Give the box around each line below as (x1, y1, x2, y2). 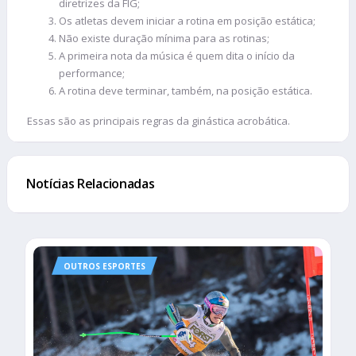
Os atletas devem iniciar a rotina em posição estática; (59, 13, 315, 28)
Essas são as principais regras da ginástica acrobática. (27, 113, 290, 128)
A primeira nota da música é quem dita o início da (59, 48, 295, 63)
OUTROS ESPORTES (64, 260, 145, 272)
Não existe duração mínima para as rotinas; (59, 30, 269, 45)
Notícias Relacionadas (26, 174, 155, 192)
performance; (59, 65, 125, 80)
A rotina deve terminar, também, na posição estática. (59, 83, 312, 98)
